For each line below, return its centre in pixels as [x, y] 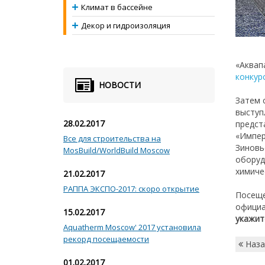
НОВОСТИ [120, 85]
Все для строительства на [112, 138]
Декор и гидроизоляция [126, 25]
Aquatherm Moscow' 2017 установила [132, 227]
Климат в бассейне [117, 7]
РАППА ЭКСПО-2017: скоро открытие [131, 189]
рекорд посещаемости [106, 239]
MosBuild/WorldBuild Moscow [117, 150]
